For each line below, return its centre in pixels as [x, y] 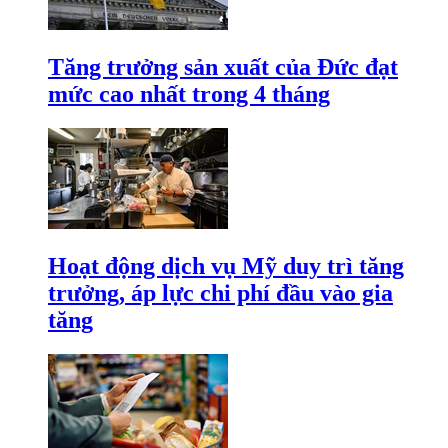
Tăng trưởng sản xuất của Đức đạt [223, 67]
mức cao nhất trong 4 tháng [189, 94]
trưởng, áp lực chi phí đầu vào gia [220, 292]
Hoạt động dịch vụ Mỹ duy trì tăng [226, 265]
